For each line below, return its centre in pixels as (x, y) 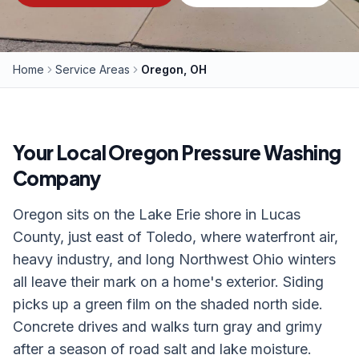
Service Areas (93, 69)
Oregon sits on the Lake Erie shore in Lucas (157, 214)
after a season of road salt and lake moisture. (162, 349)
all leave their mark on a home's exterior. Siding (168, 282)
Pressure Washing (260, 152)
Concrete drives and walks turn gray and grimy (167, 327)
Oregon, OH (174, 69)
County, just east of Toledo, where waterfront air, (175, 237)
